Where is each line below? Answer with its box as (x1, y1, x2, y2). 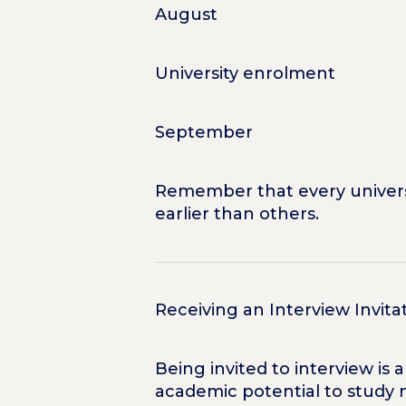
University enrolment (154, 63, 335, 83)
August (154, 4, 217, 24)
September (154, 121, 253, 142)
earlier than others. (154, 203, 319, 224)
